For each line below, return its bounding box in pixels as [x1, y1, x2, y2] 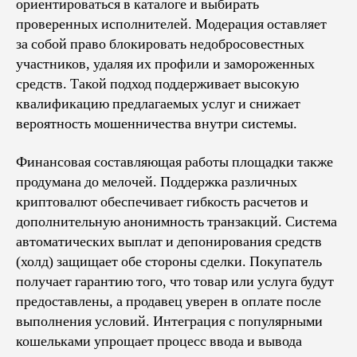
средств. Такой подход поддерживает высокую [16, 75, 299, 93]
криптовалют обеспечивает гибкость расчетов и [16, 192, 308, 211]
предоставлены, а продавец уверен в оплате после [16, 292, 321, 311]
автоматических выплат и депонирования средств [16, 232, 322, 251]
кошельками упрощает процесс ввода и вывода [16, 331, 302, 351]
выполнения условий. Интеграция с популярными [16, 312, 323, 331]
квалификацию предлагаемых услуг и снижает [16, 95, 300, 113]
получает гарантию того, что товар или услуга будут [16, 272, 334, 291]
